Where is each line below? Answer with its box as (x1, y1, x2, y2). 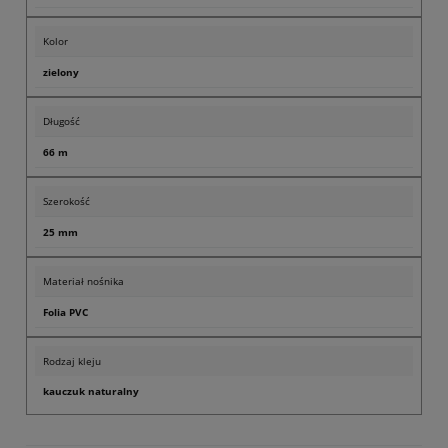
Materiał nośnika (43, 274, 124, 289)
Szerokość (43, 194, 90, 209)
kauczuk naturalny (43, 384, 139, 399)
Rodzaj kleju (43, 354, 101, 369)
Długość (43, 114, 80, 129)
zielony (43, 65, 79, 80)
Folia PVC (43, 305, 88, 320)
